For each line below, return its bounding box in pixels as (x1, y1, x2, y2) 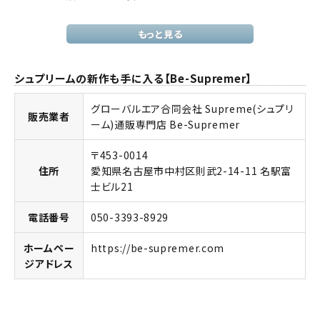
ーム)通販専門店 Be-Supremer (91, 117, 240, 131)
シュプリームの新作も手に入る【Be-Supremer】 (14, 71, 252, 86)
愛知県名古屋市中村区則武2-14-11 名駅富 (91, 164, 292, 178)
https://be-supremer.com (91, 241, 225, 255)
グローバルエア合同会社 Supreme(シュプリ (91, 101, 294, 116)
